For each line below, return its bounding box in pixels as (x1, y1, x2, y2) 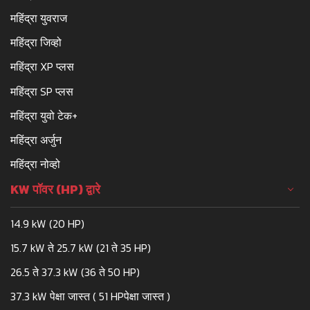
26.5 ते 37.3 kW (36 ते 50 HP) (10, 264, 140, 281)
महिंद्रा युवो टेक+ (10, 107, 77, 124)
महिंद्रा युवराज (10, 9, 67, 26)
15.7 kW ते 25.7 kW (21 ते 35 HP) (10, 239, 151, 257)
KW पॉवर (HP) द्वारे (10, 179, 100, 199)
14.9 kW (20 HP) (10, 215, 84, 232)
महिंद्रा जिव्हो (10, 34, 62, 51)
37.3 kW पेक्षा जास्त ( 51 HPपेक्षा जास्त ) (10, 288, 170, 305)
